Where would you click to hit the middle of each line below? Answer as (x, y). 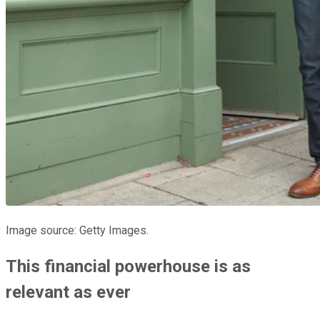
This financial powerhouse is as (128, 266)
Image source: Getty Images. (77, 230)
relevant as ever (68, 292)
